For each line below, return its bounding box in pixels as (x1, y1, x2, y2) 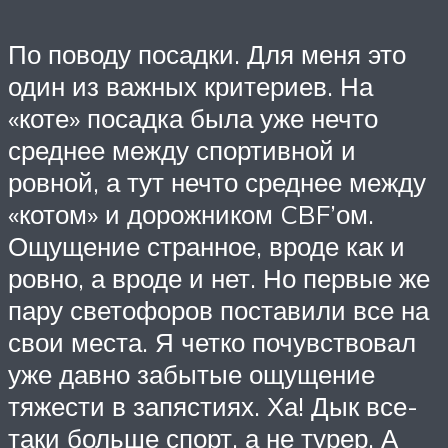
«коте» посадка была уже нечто (8, 102, 378, 135)
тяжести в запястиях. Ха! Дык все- (8, 390, 418, 423)
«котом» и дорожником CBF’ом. (8, 198, 374, 231)
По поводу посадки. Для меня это (8, 38, 406, 71)
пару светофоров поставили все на (8, 294, 429, 327)
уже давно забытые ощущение (8, 358, 375, 391)
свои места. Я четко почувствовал (8, 326, 416, 359)
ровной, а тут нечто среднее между (8, 166, 426, 199)
